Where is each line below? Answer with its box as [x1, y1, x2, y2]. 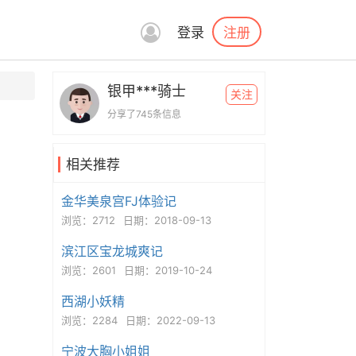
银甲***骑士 [106, 83, 186, 99]
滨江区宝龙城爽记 [60, 243, 163, 259]
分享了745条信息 [106, 108, 181, 120]
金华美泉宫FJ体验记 [60, 193, 176, 209]
